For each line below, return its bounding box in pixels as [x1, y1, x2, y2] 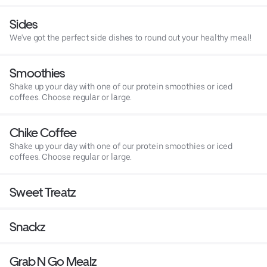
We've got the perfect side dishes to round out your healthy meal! [10, 32, 252, 42]
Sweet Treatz [10, 184, 76, 200]
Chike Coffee [10, 125, 77, 140]
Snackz [10, 219, 46, 234]
